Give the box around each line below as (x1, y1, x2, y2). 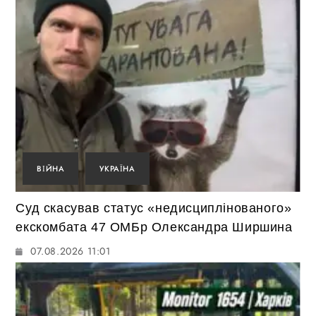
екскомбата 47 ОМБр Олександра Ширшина (16, 220, 293, 235)
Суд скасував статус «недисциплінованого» (16, 201, 292, 216)
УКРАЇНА (99, 163, 135, 175)
